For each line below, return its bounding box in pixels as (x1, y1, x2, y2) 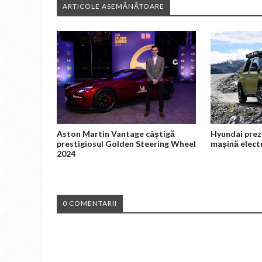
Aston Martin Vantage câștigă (57, 128, 175, 139)
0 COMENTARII (63, 198, 117, 208)
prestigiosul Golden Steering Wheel (57, 138, 196, 149)
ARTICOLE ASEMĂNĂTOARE (63, 2, 164, 11)
